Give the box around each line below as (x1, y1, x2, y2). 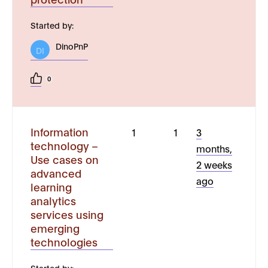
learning (31, 179, 72, 194)
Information (31, 124, 89, 139)
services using (31, 207, 103, 221)
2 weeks (196, 158, 232, 170)
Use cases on (31, 152, 99, 166)
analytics (31, 193, 76, 208)
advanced (31, 166, 81, 180)
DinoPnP (56, 40, 88, 51)
